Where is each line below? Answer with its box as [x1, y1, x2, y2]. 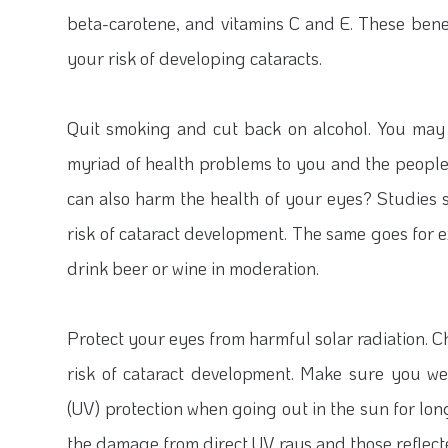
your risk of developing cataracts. [67, 46, 323, 70]
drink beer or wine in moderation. [67, 256, 320, 280]
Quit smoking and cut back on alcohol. [67, 116, 377, 140]
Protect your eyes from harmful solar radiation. [67, 326, 429, 350]
